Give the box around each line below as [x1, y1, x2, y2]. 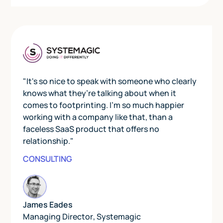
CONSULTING [23, 153, 73, 165]
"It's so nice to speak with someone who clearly [23, 76, 197, 87]
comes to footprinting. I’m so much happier [23, 100, 185, 111]
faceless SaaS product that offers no [23, 123, 160, 135]
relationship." [23, 135, 74, 147]
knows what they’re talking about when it [23, 88, 177, 99]
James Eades [23, 199, 73, 211]
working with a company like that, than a [23, 111, 173, 123]
